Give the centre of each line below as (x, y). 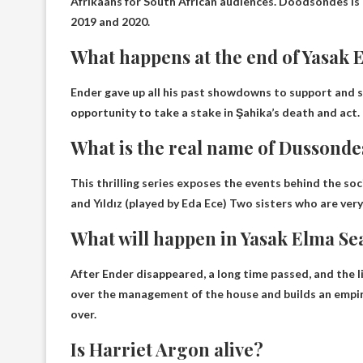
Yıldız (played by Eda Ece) (160, 203)
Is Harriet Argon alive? (167, 349)
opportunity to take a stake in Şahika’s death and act (214, 112)
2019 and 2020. (110, 21)
